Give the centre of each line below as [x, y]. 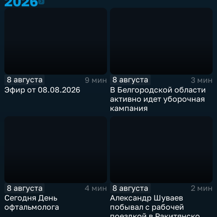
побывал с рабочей [147, 207]
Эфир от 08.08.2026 [43, 89]
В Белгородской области [158, 89]
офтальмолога [32, 207]
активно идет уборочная [158, 99]
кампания [129, 108]
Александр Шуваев [147, 198]
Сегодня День [31, 198]
